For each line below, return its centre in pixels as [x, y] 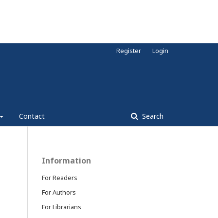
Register [129, 51]
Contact [32, 116]
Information [66, 161]
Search [152, 116]
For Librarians [62, 207]
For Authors [59, 192]
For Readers [60, 178]
